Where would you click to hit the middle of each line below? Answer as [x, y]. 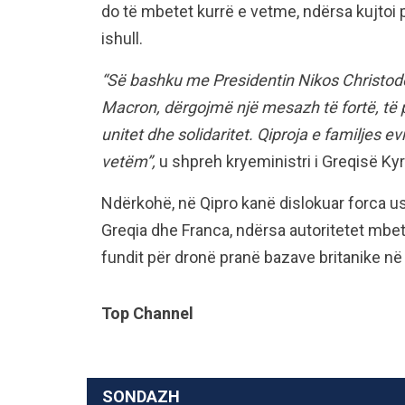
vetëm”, [128, 162]
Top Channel [147, 314]
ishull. [122, 39]
